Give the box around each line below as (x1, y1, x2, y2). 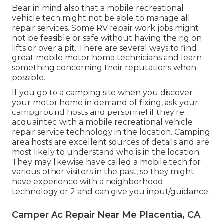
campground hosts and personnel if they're (12, 108, 184, 117)
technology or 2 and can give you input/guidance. (12, 187, 210, 197)
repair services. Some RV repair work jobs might (12, 23, 199, 33)
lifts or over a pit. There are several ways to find (12, 43, 197, 53)
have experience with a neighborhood (12, 177, 163, 187)
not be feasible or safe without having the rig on (12, 33, 202, 43)
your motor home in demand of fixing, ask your (12, 98, 198, 108)
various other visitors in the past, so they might (12, 167, 194, 177)
